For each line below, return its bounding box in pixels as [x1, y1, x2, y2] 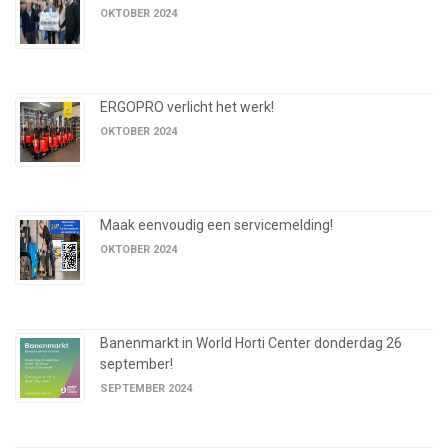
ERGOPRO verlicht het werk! [100, 99, 274, 116]
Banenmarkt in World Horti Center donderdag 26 [100, 335, 402, 352]
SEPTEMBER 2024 [100, 382, 192, 396]
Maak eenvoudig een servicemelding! [100, 217, 333, 234]
